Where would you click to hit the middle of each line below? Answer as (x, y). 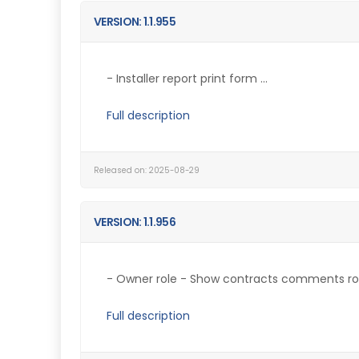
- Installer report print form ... (187, 79)
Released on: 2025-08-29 (147, 170)
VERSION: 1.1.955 (135, 22)
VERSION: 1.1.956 (135, 222)
